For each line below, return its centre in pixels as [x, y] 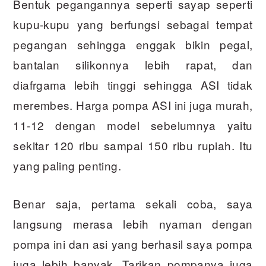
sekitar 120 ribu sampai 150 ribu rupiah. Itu [133, 145]
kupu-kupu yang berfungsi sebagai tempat [133, 24]
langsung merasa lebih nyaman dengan [133, 224]
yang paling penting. [67, 166]
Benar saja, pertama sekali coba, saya [133, 204]
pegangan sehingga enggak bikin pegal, [133, 45]
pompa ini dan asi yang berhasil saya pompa [133, 244]
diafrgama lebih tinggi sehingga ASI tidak [133, 85]
